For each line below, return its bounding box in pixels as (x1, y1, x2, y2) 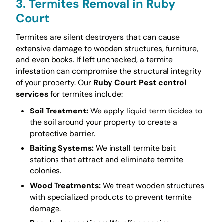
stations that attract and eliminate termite (29, 154, 183, 165)
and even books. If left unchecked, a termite (15, 54, 173, 65)
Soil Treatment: (29, 105, 88, 116)
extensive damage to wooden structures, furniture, (15, 43, 198, 54)
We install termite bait (93, 143, 176, 154)
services (15, 88, 48, 99)
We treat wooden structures (100, 180, 204, 191)
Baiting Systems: (29, 143, 94, 154)
